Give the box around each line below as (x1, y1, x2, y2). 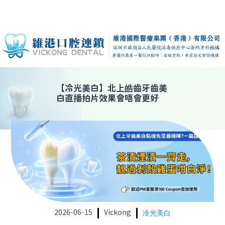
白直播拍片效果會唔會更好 (56, 94, 159, 104)
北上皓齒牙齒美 (107, 84, 167, 94)
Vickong (104, 208, 131, 217)
